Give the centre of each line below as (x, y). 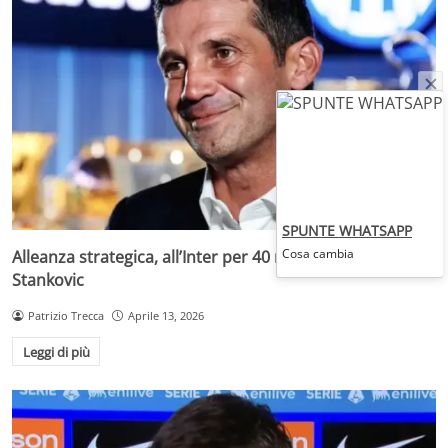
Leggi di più (56, 351)
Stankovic (48, 280)
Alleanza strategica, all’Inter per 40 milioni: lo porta (202, 257)
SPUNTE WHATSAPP (347, 230)
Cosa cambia (318, 253)
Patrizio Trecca (65, 316)
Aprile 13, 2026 (165, 316)
